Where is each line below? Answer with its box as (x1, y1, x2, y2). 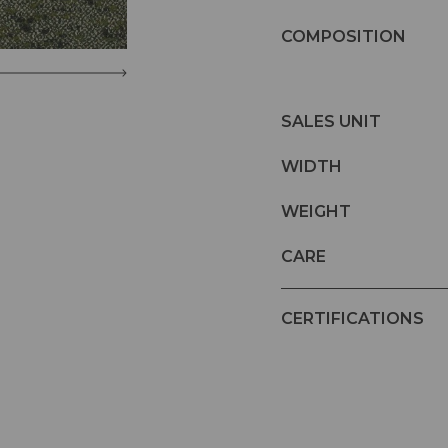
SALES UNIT (281, 111, 381, 131)
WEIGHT (281, 201, 351, 221)
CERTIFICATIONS (281, 309, 424, 329)
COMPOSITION (281, 26, 406, 46)
